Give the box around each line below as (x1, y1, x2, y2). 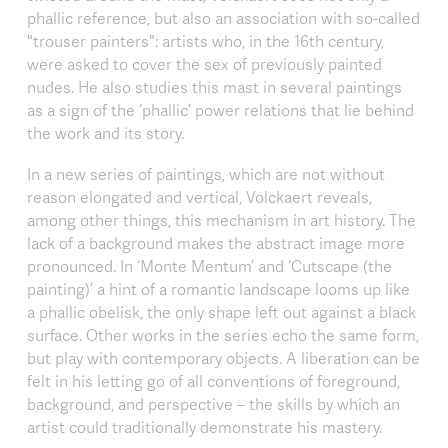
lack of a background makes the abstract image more (27, 231, 405, 254)
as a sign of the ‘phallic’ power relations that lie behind (27, 98, 414, 121)
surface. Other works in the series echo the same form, (27, 323, 419, 346)
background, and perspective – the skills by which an (27, 392, 400, 415)
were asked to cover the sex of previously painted (27, 52, 382, 75)
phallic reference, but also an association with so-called (27, 6, 420, 29)
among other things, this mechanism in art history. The (27, 208, 416, 231)
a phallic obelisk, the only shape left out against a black (27, 300, 416, 323)
